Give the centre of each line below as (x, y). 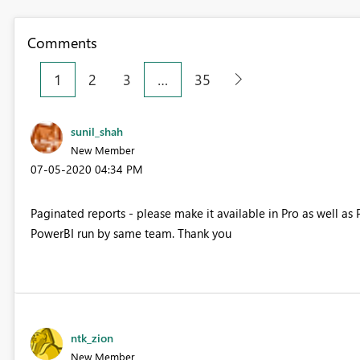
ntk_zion (92, 337)
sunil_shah (96, 131)
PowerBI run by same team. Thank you (131, 233)
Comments (62, 42)
